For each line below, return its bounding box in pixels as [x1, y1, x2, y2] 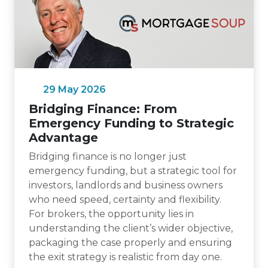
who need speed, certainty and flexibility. [29, 194, 221, 205]
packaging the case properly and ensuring [29, 237, 232, 248]
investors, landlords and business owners [29, 179, 223, 191]
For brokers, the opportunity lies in [29, 208, 194, 220]
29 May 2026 [43, 84, 106, 95]
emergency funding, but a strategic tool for [29, 165, 237, 176]
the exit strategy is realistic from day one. [29, 251, 222, 263]
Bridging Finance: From [29, 102, 177, 116]
